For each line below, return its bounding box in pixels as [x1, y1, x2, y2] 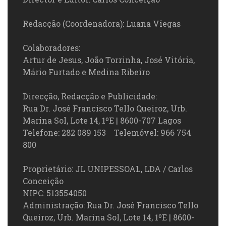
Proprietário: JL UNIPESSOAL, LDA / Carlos [23, 163, 193, 175]
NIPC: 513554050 [23, 188, 87, 199]
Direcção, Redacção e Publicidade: [23, 91, 157, 102]
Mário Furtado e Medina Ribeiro [23, 67, 150, 78]
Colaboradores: [23, 42, 80, 53]
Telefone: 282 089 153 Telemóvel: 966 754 [23, 127, 191, 138]
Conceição [23, 176, 64, 187]
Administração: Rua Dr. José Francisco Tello [23, 200, 198, 211]
